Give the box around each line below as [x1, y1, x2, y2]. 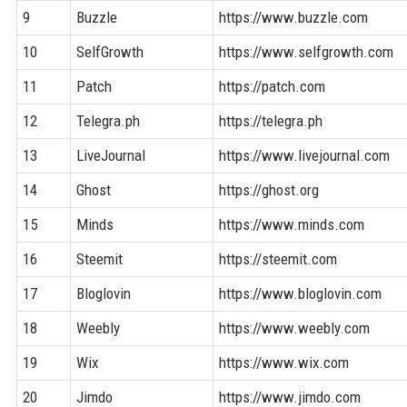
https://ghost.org [219, 180, 320, 199]
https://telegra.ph [219, 111, 323, 130]
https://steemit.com [219, 249, 338, 268]
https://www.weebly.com [219, 318, 371, 337]
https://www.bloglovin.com [219, 283, 382, 303]
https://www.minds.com [219, 214, 365, 233]
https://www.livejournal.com [219, 145, 391, 164]
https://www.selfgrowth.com [219, 42, 394, 61]
